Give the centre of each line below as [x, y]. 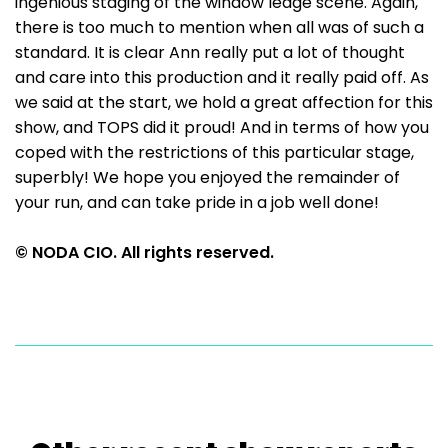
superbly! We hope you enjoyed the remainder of [207, 177]
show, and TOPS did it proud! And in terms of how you [222, 127]
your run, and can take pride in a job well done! [203, 202]
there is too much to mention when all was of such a [219, 27]
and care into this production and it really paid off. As [222, 77]
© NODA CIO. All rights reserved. [144, 252]
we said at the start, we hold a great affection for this [224, 102]
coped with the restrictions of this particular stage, [214, 152]
